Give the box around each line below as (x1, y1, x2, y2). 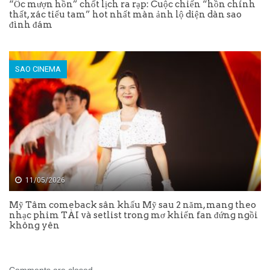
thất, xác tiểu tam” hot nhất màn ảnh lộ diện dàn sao (9, 8, 242, 20)
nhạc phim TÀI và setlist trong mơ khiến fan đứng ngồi (9, 210, 258, 221)
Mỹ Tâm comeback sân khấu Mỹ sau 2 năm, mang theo (9, 199, 256, 211)
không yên (9, 220, 60, 231)
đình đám (9, 19, 52, 30)
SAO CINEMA (15, 64, 61, 74)
